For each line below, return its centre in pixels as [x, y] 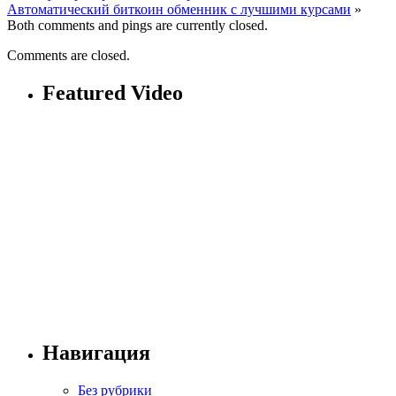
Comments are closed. [69, 55]
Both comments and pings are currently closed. [137, 25]
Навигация [96, 352]
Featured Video [113, 92]
